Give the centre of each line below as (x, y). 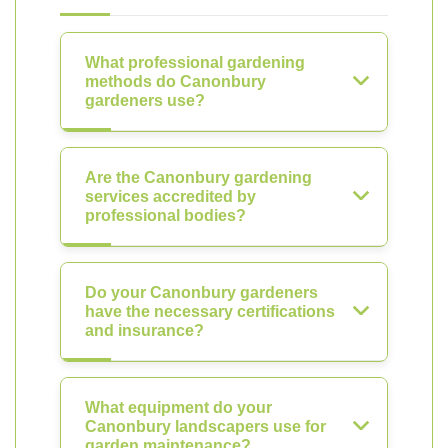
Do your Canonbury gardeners (201, 292)
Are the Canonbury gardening (198, 177)
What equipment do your (178, 407)
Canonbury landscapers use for (205, 426)
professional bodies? (165, 215)
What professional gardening (195, 62)
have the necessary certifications (210, 311)
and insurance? (144, 330)
